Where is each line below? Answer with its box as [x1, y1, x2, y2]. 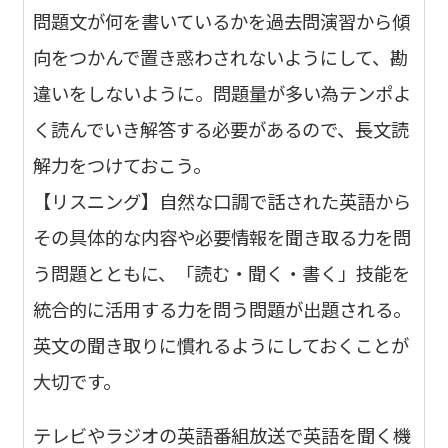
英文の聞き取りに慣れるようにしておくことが [33, 331, 410, 358]
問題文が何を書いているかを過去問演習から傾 [33, 7, 411, 34]
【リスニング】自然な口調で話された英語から [33, 187, 412, 214]
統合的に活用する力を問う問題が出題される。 [33, 295, 412, 322]
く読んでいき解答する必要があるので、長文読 [33, 115, 410, 142]
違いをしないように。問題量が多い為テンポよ [33, 79, 412, 106]
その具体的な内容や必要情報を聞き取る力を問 [33, 223, 412, 250]
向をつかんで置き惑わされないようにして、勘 [33, 43, 409, 70]
